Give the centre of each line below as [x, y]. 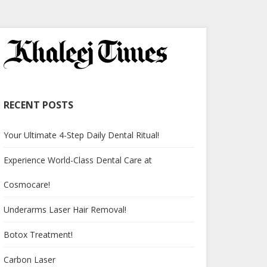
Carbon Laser [30, 260]
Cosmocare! [27, 185]
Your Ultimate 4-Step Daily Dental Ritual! [81, 135]
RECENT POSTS [38, 105]
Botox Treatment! [38, 235]
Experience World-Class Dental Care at [78, 160]
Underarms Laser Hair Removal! [65, 210]
